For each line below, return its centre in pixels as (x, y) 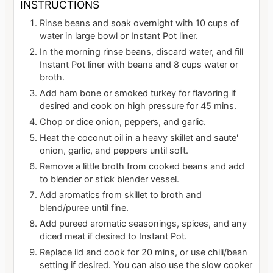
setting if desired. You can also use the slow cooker (146, 265)
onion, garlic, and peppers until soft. (114, 151)
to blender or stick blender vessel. (110, 179)
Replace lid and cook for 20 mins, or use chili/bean (144, 253)
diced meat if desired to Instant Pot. (114, 237)
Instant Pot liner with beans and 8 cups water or (139, 65)
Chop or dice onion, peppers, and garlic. (123, 122)
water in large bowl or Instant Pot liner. (119, 36)
